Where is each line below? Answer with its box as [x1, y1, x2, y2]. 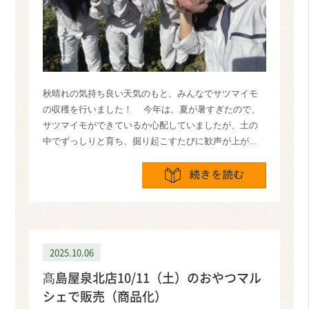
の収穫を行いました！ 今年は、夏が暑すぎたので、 [43, 103, 261, 114]
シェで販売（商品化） [43, 287, 168, 306]
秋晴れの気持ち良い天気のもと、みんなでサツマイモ [43, 88, 259, 99]
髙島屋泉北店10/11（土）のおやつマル [43, 268, 262, 288]
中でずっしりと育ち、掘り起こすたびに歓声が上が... [43, 135, 258, 146]
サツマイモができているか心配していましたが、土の [43, 119, 259, 130]
